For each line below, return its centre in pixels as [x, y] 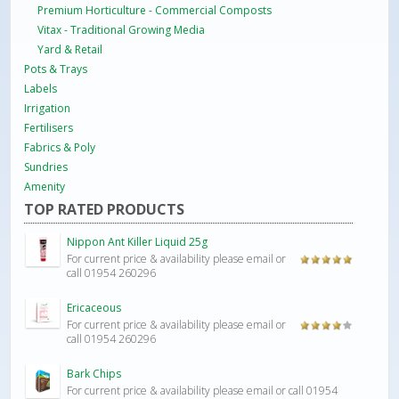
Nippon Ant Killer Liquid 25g [138, 241]
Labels [41, 88]
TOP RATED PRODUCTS [105, 209]
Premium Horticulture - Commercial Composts [155, 10]
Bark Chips [94, 373]
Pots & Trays [56, 69]
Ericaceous [94, 307]
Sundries [46, 167]
